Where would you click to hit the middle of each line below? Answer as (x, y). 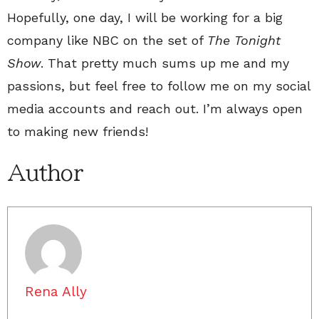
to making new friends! (78, 131)
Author (45, 173)
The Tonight (244, 40)
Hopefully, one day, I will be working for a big (145, 17)
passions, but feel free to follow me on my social (159, 86)
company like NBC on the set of (107, 40)
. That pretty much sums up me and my (165, 63)
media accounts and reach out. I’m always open (155, 109)
